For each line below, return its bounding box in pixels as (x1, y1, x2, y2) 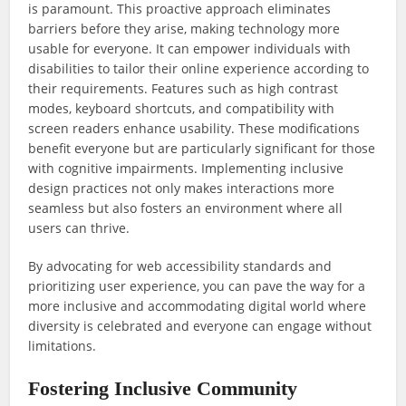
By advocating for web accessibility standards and (28, 257, 333, 275)
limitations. (28, 337, 97, 355)
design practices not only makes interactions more (28, 179, 335, 198)
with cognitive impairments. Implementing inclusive (28, 159, 344, 178)
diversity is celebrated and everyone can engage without (28, 317, 372, 335)
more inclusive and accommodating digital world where (28, 297, 367, 315)
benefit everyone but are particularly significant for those (28, 140, 376, 158)
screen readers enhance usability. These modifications (28, 120, 361, 138)
